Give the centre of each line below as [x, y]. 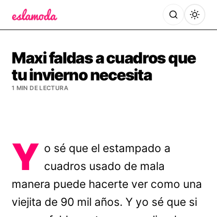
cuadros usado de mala [105, 166]
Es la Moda [33, 27]
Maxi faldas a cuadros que [104, 58]
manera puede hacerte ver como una [107, 184]
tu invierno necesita [82, 75]
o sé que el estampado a [108, 148]
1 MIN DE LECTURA [40, 88]
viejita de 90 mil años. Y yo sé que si [104, 202]
